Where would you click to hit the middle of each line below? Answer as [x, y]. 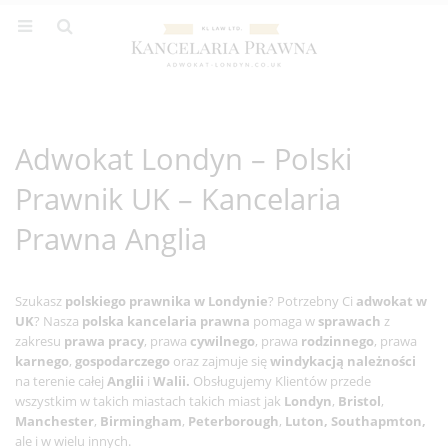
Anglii [125, 381]
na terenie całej [61, 381]
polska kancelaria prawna [166, 321]
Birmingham [141, 421]
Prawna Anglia [111, 239]
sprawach [349, 321]
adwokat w [391, 301]
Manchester [54, 421]
